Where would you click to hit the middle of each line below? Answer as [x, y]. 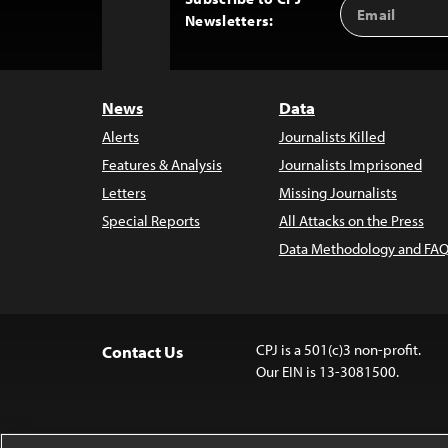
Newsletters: [229, 20]
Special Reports [151, 220]
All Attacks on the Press [351, 220]
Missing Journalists [337, 192]
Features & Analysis [162, 164]
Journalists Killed [331, 136]
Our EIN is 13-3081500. [327, 371]
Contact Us [142, 351]
